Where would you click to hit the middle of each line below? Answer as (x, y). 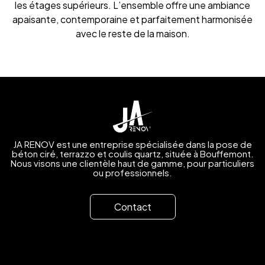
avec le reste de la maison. (132, 34)
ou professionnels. (132, 172)
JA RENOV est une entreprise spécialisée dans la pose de (132, 144)
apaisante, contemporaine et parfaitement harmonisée (132, 20)
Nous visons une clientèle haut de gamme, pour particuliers (132, 163)
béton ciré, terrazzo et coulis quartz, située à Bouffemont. (132, 153)
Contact (132, 207)
